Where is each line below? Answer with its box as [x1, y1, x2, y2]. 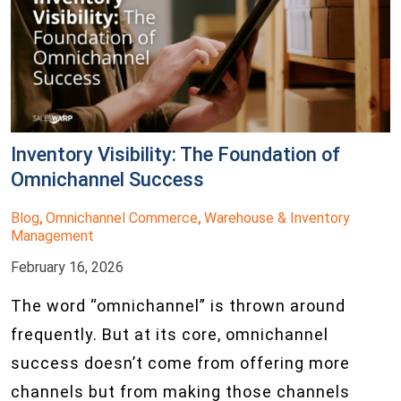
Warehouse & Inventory [204, 209, 350, 227]
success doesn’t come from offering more [11, 354, 350, 373]
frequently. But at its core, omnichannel [11, 325, 328, 345]
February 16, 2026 [11, 259, 124, 277]
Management [11, 227, 94, 245]
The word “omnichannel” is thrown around [11, 296, 346, 316]
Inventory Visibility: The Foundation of [11, 143, 340, 166]
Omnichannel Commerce [46, 209, 198, 227]
